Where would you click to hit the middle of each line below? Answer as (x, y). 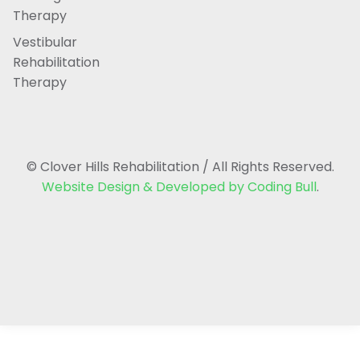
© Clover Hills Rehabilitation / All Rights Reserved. (180, 167)
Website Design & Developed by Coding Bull (179, 187)
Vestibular (45, 43)
